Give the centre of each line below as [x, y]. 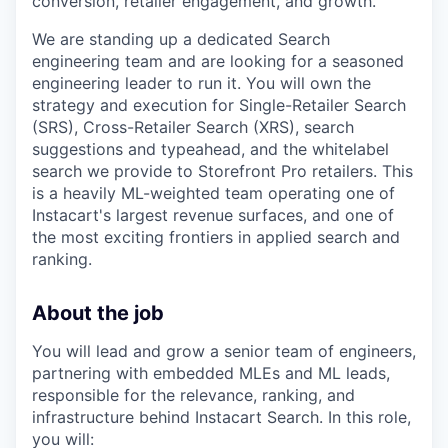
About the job [98, 313]
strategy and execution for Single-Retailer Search [219, 105]
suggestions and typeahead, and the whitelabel [210, 149]
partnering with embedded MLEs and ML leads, [211, 373]
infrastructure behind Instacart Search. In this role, [221, 417]
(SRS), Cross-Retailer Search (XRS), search [193, 127]
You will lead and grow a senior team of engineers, [224, 351]
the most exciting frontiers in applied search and [216, 237]
